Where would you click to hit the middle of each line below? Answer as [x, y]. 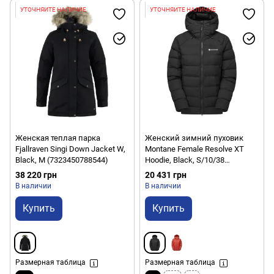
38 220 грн [36, 175]
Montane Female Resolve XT [194, 149]
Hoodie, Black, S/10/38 [185, 160]
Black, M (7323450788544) [62, 160]
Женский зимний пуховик [194, 138]
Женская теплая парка [58, 138]
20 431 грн [166, 175]
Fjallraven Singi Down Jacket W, [70, 149]
